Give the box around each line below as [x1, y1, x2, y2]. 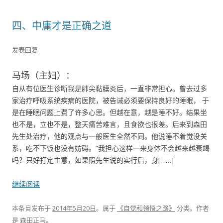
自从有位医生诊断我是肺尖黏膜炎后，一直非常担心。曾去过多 [12, 84, 207, 93]
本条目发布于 [12, 204, 52, 213]
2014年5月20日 [52, 204, 96, 213]
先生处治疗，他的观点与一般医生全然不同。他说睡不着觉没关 [12, 131, 207, 141]
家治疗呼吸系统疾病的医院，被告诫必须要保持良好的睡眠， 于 [12, 96, 209, 105]
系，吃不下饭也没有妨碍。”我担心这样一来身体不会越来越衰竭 [12, 143, 210, 153]
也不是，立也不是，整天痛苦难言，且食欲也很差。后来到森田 [12, 119, 207, 129]
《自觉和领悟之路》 [117, 204, 175, 213]
